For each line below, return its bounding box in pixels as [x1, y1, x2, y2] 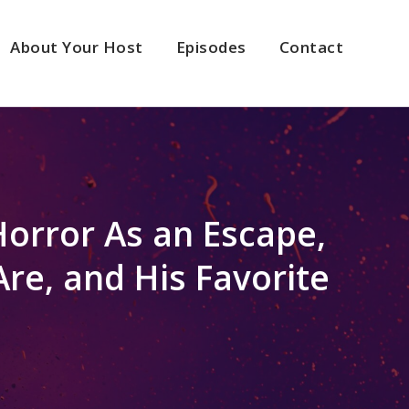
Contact [278, 37, 344, 58]
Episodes [175, 37, 246, 58]
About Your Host [10, 37, 143, 58]
